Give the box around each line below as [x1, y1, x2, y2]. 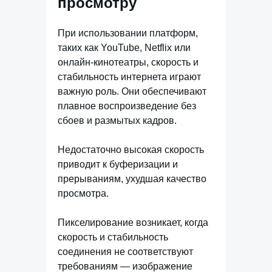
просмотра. [58, 188, 109, 199]
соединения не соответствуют [58, 246, 193, 257]
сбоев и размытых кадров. [58, 115, 177, 126]
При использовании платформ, [58, 27, 198, 38]
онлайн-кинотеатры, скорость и [58, 56, 199, 67]
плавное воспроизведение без [58, 100, 196, 111]
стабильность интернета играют [58, 71, 201, 82]
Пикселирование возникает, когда [58, 217, 208, 228]
